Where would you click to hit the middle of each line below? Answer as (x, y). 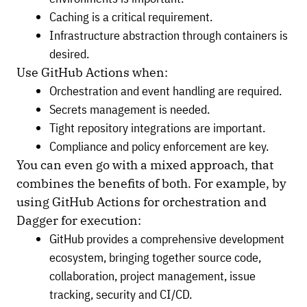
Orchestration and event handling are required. (167, 91)
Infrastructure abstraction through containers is (169, 36)
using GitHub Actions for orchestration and (142, 202)
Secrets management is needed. (131, 110)
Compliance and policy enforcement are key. (160, 147)
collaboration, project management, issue (152, 276)
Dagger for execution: (80, 221)
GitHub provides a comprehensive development (167, 239)
